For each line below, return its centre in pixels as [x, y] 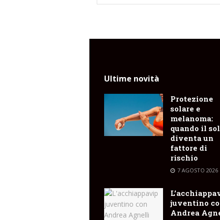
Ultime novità [132, 78]
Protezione [192, 98]
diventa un [192, 138]
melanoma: [192, 118]
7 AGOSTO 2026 [197, 170]
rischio [184, 157]
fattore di [189, 148]
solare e [185, 108]
